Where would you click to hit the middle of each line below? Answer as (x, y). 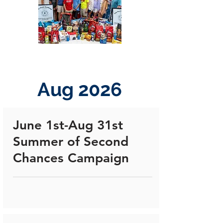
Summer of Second (71, 142)
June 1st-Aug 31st (68, 125)
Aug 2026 (80, 90)
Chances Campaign (71, 158)
